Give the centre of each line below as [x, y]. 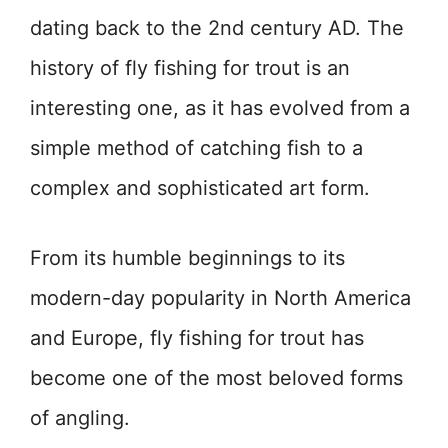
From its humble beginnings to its [187, 258]
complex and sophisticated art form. [200, 188]
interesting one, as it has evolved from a [220, 108]
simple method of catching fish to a [196, 148]
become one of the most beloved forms [216, 378]
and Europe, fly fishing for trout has [197, 338]
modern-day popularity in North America [220, 298]
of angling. [80, 418]
